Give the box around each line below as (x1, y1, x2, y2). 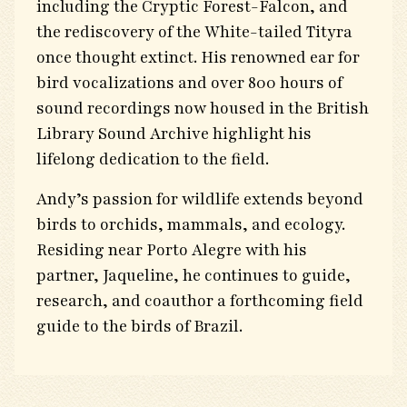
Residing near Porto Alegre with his (36, 239, 307, 261)
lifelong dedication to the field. (36, 148, 269, 170)
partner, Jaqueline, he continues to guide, (36, 264, 351, 286)
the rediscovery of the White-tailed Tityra (36, 21, 352, 43)
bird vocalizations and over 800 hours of (36, 72, 342, 94)
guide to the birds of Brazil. (36, 315, 243, 337)
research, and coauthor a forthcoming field (36, 290, 363, 312)
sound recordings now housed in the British (36, 97, 369, 119)
